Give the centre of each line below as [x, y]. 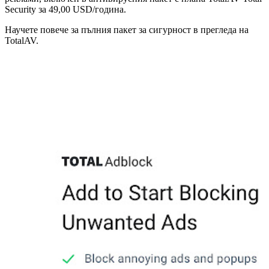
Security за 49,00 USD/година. [65, 9]
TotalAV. [22, 40]
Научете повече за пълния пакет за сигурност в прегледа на [127, 29]
